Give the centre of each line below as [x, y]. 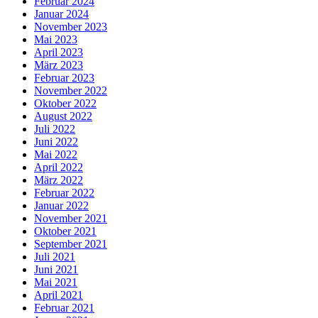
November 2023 [71, 27]
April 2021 [59, 295]
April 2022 [59, 168]
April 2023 [59, 53]
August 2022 [63, 116]
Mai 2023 [56, 40]
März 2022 [59, 180]
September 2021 [71, 244]
